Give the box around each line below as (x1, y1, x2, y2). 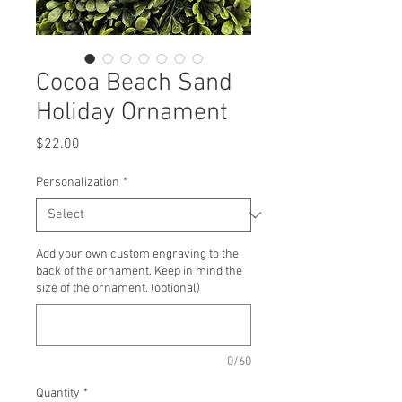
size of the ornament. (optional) (36, 281, 200, 296)
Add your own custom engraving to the (36, 247, 239, 262)
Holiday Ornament (36, 98, 228, 128)
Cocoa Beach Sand (36, 68, 232, 99)
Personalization (36, 175, 119, 190)
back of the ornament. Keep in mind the (36, 264, 242, 279)
